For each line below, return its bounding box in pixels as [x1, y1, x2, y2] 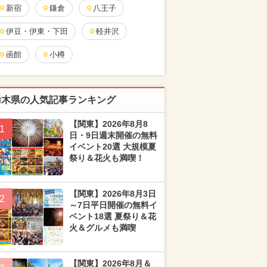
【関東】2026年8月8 [69, 119, 148, 129]
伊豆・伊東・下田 [6, 27, 68, 36]
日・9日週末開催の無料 [69, 131, 157, 140]
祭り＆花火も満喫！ [69, 153, 144, 163]
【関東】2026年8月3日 [69, 189, 156, 198]
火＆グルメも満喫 [69, 223, 136, 232]
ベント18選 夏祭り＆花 [69, 212, 156, 221]
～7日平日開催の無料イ [69, 200, 157, 210]
